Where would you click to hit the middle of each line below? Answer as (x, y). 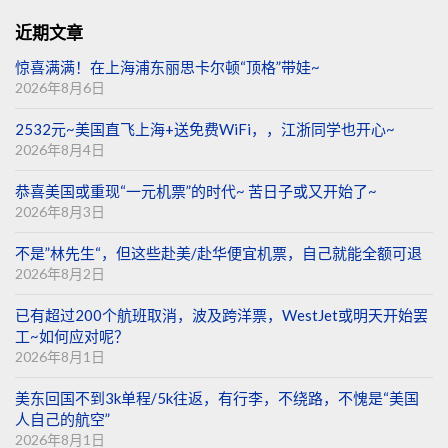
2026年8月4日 (60, 150)
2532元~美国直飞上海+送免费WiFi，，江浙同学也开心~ (205, 129)
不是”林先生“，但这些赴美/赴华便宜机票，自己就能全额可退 (218, 253)
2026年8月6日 (60, 88)
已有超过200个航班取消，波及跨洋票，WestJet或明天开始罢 (221, 315)
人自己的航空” (62, 419)
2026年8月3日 (60, 212)
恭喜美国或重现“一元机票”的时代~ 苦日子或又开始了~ (196, 191)
